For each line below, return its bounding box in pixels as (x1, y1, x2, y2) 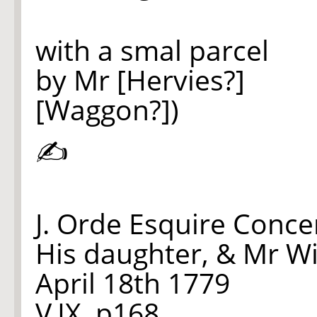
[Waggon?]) (35, 91, 179, 128)
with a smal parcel (35, 31, 269, 69)
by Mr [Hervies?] (35, 61, 245, 98)
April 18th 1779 (35, 264, 230, 301)
